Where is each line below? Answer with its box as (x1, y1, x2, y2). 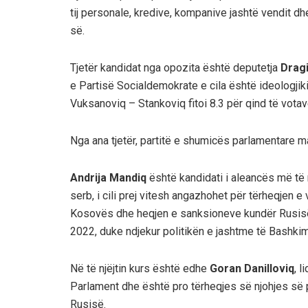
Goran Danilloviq (210, 261, 294, 275)
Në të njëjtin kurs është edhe (70, 261, 210, 275)
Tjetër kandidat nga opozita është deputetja (70, 60, 280, 74)
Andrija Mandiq (70, 170, 146, 184)
